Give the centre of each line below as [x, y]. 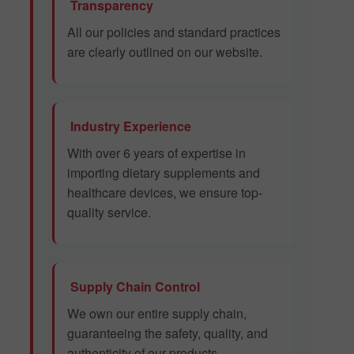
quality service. [109, 213]
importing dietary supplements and [164, 173]
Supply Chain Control [134, 287]
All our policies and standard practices [174, 32]
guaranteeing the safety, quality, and [168, 333]
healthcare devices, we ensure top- [165, 193]
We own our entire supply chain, [157, 314]
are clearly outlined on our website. [165, 52]
